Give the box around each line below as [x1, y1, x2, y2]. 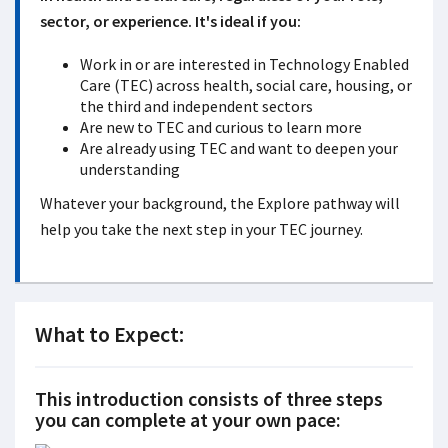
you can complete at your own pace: [35, 407, 341, 432]
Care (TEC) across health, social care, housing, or [80, 75, 412, 95]
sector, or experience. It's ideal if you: [40, 11, 301, 31]
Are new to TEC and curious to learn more [80, 117, 362, 137]
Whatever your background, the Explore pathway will [40, 193, 400, 213]
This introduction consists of [35, 386, 286, 411]
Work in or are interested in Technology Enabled [80, 54, 409, 74]
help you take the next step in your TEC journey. [40, 219, 363, 239]
